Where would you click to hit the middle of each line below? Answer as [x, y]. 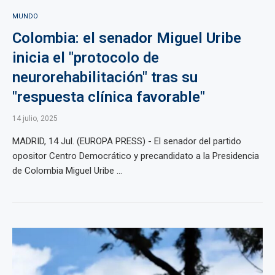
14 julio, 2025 [35, 118]
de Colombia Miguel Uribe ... [67, 171]
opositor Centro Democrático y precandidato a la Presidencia [136, 156]
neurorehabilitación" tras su [105, 77]
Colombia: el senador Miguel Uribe [127, 38]
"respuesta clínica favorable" [109, 97]
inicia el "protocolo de [86, 58]
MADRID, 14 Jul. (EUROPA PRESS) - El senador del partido [127, 141]
